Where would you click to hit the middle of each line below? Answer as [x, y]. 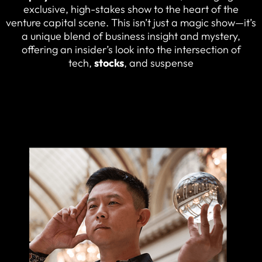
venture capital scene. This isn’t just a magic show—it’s [131, 22]
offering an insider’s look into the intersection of [131, 49]
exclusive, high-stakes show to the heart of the [131, 9]
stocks [109, 63]
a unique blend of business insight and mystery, [131, 36]
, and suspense [159, 63]
